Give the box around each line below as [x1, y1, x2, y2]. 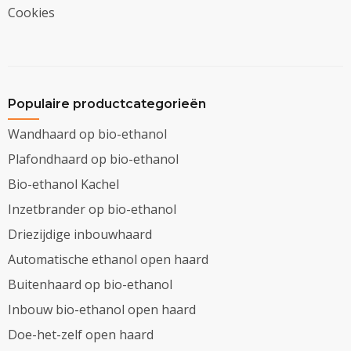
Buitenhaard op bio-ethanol [8, 275, 172, 293]
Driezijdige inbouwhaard [8, 225, 152, 243]
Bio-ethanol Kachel [8, 175, 119, 193]
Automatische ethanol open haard [8, 250, 208, 268]
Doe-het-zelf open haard [8, 325, 154, 343]
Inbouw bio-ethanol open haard [8, 300, 196, 318]
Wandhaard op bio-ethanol [8, 125, 167, 143]
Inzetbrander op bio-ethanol [8, 200, 176, 218]
